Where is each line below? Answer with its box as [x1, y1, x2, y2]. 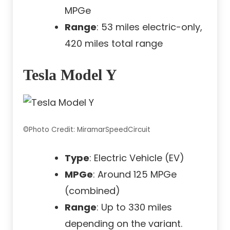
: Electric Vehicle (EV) [89, 151, 184, 165]
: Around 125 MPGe [93, 168, 177, 181]
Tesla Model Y [23, 66, 117, 84]
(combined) [65, 184, 120, 198]
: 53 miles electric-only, [97, 21, 202, 34]
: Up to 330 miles [97, 201, 172, 214]
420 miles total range [65, 37, 163, 50]
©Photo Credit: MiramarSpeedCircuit [23, 125, 150, 135]
